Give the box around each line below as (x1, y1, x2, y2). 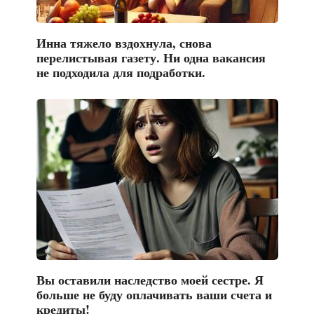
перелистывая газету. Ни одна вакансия (36, 48, 266, 67)
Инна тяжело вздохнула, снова (36, 33, 212, 52)
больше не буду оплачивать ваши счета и (36, 285, 272, 303)
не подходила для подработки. (36, 62, 205, 81)
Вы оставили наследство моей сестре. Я (36, 270, 264, 289)
